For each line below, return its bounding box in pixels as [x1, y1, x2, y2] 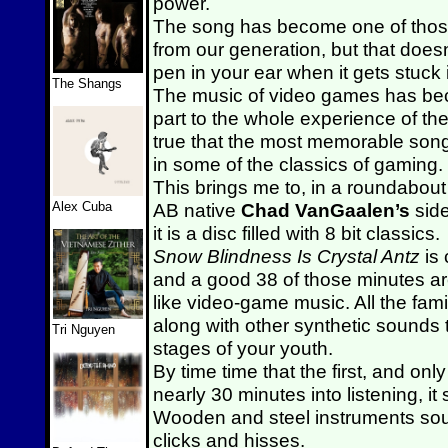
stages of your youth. [153, 337, 333, 359]
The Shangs [52, 76, 122, 91]
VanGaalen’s [290, 199, 415, 221]
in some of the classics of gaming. [153, 153, 443, 175]
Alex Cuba [52, 199, 112, 214]
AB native [153, 199, 241, 221]
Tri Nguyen [52, 322, 115, 337]
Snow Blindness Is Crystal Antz [153, 245, 420, 267]
